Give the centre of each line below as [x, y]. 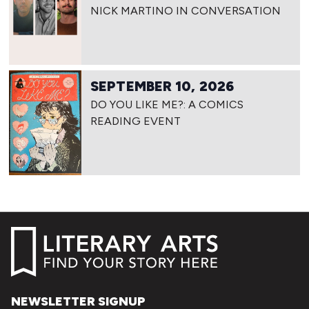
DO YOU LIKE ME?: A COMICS [167, 105]
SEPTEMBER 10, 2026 [162, 87]
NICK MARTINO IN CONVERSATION [186, 11]
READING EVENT [136, 121]
